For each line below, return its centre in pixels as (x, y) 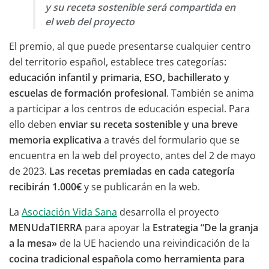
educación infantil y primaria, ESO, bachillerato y (119, 78)
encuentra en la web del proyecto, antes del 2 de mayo (132, 156)
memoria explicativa (55, 140)
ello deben (34, 125)
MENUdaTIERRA (46, 228)
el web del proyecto (90, 22)
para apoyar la (117, 228)
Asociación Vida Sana (69, 212)
